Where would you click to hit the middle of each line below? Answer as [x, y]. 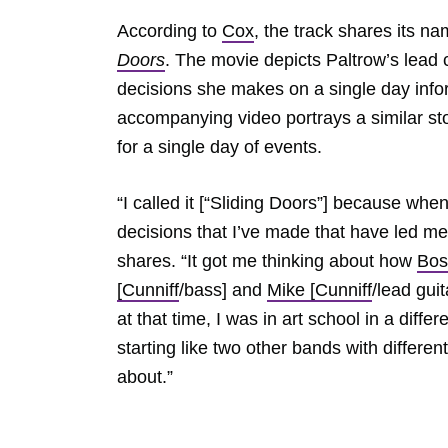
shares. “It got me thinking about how [267, 261]
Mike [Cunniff [319, 290]
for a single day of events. [222, 147]
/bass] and [223, 290]
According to [169, 31]
